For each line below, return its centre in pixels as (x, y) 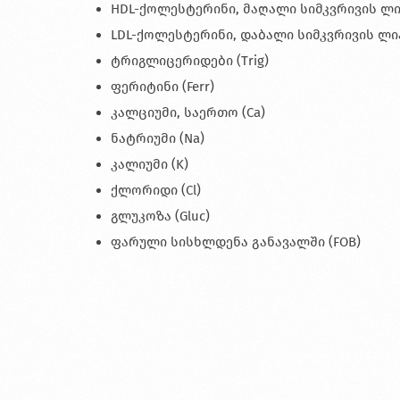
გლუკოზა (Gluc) (160, 217)
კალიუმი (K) (150, 165)
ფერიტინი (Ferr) (162, 87)
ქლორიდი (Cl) (156, 191)
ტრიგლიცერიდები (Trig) (190, 61)
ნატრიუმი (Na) (158, 139)
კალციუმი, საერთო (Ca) (188, 113)
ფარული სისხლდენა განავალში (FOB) (236, 242)
